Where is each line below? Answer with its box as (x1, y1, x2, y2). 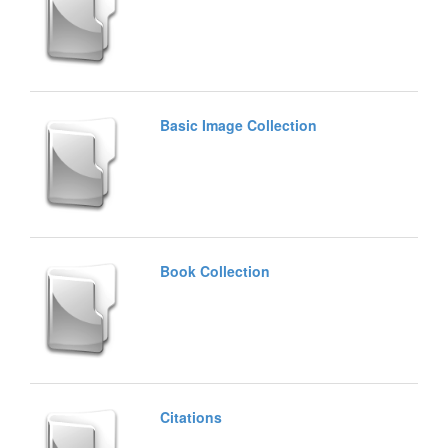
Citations (160, 406, 222, 427)
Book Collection (160, 260, 270, 281)
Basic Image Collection (160, 114, 317, 135)
